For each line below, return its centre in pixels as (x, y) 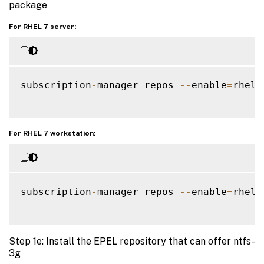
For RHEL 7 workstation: (52, 133)
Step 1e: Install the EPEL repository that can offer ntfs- (132, 242)
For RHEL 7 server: (42, 27)
